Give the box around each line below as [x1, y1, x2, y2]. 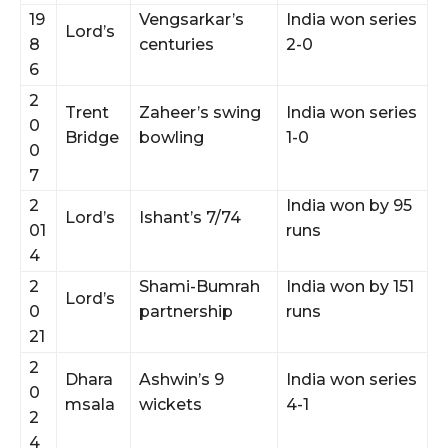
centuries [139, 34, 214, 54]
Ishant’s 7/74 [139, 207, 241, 227]
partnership [139, 301, 233, 321]
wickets [139, 394, 202, 414]
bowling [139, 127, 204, 147]
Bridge [65, 127, 119, 147]
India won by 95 [286, 195, 412, 215]
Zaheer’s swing [139, 102, 261, 122]
